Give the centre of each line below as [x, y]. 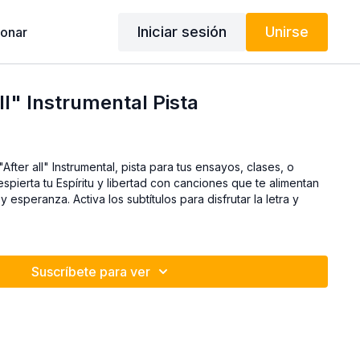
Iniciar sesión [182, 31]
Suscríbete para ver [91, 272]
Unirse [286, 31]
